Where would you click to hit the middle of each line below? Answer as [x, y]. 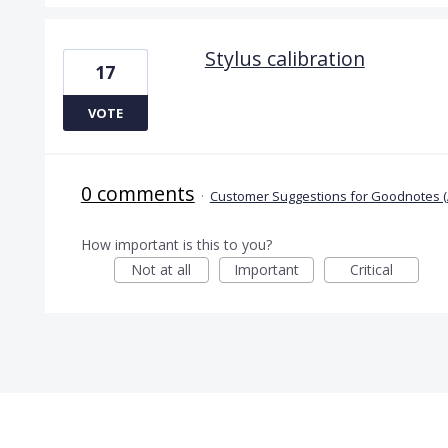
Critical [371, 269]
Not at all [161, 269]
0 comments [137, 193]
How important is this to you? [176, 244]
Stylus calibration [284, 58]
